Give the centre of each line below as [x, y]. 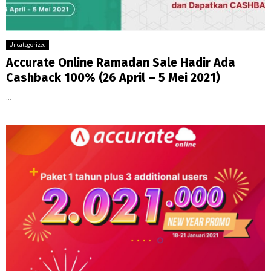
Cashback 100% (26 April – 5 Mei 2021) [113, 78]
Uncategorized [28, 45]
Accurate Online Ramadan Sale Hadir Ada [121, 63]
